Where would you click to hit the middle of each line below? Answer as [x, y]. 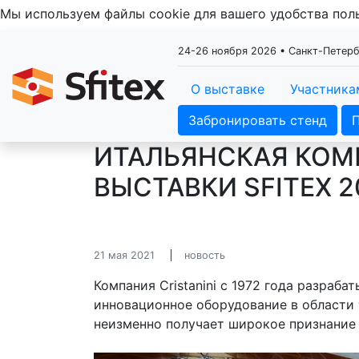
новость [205, 255]
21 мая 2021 [124, 255]
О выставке [228, 89]
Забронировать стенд [258, 120]
